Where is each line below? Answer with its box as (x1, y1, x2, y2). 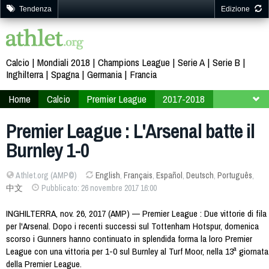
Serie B (213, 55, 240, 70)
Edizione (221, 5, 250, 13)
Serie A (178, 55, 205, 70)
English (95, 170, 120, 181)
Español (156, 170, 183, 181)
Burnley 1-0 (6, 136, 89, 163)
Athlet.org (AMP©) (14, 170, 77, 181)
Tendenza (19, 5, 52, 13)
